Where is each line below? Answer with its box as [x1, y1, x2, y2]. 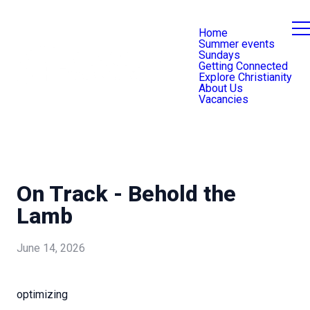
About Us [199, 82, 243, 95]
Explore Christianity [199, 71, 292, 84]
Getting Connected [199, 60, 288, 73]
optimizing [17, 288, 68, 302]
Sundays [199, 48, 240, 62]
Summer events [199, 37, 275, 51]
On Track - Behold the [17, 181, 236, 207]
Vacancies [199, 93, 248, 106]
